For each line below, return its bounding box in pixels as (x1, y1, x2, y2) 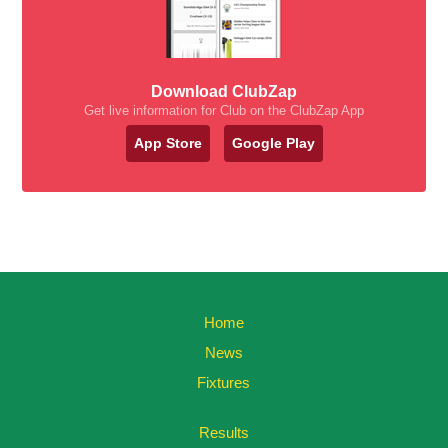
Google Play (231, 135, 315, 151)
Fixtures (197, 374, 251, 391)
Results (198, 424, 249, 441)
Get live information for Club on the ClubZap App (84, 103, 364, 118)
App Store (133, 135, 202, 151)
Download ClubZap (151, 83, 297, 100)
